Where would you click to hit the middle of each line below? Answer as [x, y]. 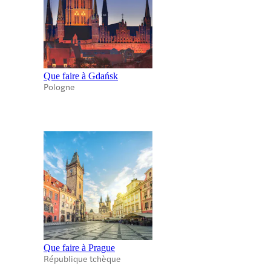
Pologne [59, 86]
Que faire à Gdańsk [81, 76]
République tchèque [82, 258]
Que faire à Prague [79, 247]
